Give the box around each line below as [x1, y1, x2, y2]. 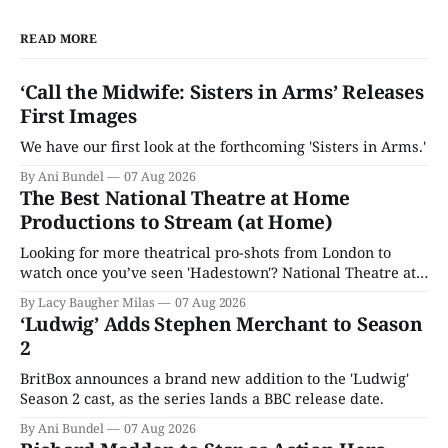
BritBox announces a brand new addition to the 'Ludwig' [20, 368, 409, 389]
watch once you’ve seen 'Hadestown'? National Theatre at [20, 262, 416, 283]
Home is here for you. [20, 282, 171, 303]
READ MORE [20, 30, 98, 48]
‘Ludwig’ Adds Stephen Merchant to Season [20, 311, 423, 338]
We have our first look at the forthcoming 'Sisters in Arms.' [20, 136, 426, 157]
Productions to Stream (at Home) [20, 209, 333, 236]
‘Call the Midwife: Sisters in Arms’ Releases [20, 79, 424, 106]
